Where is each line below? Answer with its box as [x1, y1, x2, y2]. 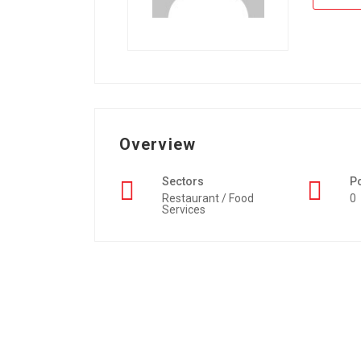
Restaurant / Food [162, 192, 254, 205]
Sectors [162, 175, 204, 188]
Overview [119, 135, 196, 154]
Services [162, 203, 205, 216]
